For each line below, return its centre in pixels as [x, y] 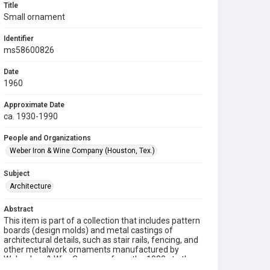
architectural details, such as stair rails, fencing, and [101, 240]
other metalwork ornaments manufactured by [91, 250]
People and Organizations [47, 138]
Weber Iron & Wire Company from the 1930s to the [99, 259]
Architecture [30, 186]
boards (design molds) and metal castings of [88, 230]
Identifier [19, 39]
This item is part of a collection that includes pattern [102, 221]
